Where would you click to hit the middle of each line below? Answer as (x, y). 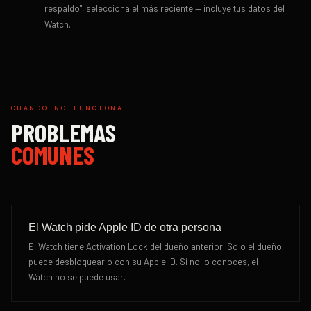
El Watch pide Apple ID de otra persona (125, 227)
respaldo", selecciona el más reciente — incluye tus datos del (165, 8)
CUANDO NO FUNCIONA (67, 108)
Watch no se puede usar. (77, 277)
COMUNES (53, 154)
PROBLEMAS (64, 132)
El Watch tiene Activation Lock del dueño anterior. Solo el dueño (155, 246)
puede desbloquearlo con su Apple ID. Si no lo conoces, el (143, 262)
